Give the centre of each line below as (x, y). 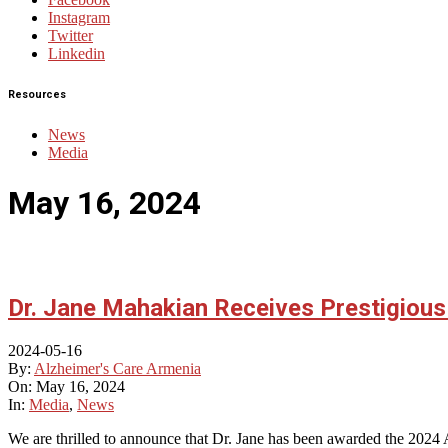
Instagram (79, 18)
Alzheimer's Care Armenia (117, 369)
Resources (37, 95)
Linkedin (76, 54)
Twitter (70, 36)
